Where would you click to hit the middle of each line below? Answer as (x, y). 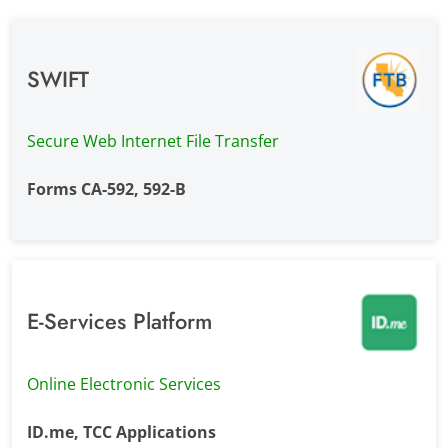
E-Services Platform (119, 321)
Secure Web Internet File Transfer (152, 140)
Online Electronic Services (123, 383)
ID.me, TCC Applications (121, 431)
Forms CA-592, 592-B (106, 188)
